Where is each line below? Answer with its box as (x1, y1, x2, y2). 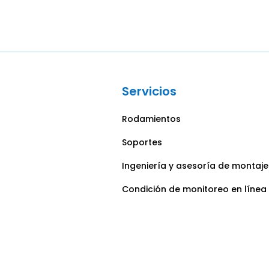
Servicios (121, 82, 177, 100)
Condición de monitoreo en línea (121, 183, 267, 195)
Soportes (121, 136, 162, 148)
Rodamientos (121, 112, 181, 125)
